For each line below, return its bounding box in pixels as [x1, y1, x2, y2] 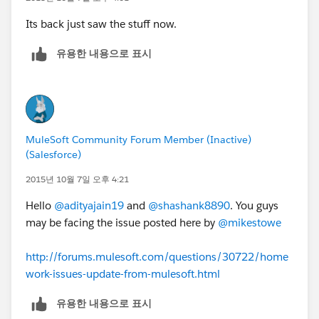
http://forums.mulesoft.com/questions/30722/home [26, 249, 288, 263]
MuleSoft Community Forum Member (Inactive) [26, 132, 251, 146]
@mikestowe [218, 215, 281, 229]
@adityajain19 [54, 198, 124, 212]
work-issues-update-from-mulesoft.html [26, 266, 220, 281]
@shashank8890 [148, 198, 230, 212]
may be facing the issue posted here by [26, 215, 218, 229]
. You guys [230, 198, 278, 212]
